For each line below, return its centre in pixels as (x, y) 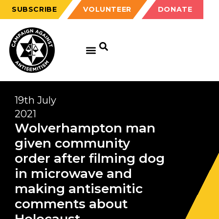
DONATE (175, 9)
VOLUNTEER (107, 9)
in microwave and (73, 174)
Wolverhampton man (85, 128)
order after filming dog (90, 158)
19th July (35, 100)
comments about (71, 204)
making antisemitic (79, 189)
